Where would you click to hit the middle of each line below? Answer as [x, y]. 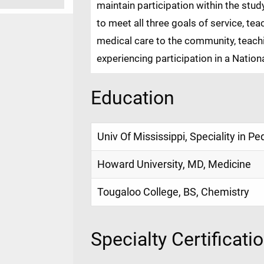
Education [133, 98]
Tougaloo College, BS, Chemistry [173, 192]
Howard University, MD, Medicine [174, 165]
